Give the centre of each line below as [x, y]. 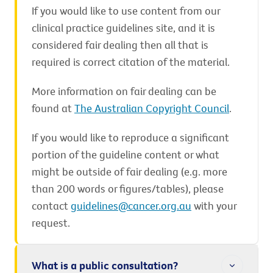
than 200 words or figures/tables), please [128, 189]
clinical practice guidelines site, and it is [123, 28]
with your [214, 206]
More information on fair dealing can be [124, 91]
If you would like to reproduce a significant [130, 137]
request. [51, 223]
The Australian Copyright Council [152, 108]
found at [53, 108]
